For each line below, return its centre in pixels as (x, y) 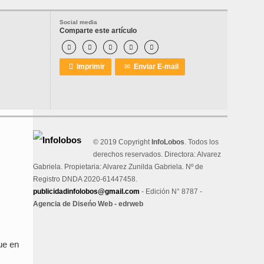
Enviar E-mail (154, 67)
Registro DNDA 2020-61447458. (85, 179)
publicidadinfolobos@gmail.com (86, 192)
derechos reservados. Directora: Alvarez (157, 154)
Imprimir (89, 67)
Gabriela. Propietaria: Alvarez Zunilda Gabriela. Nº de (118, 167)
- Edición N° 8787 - (171, 192)
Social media (78, 22)
